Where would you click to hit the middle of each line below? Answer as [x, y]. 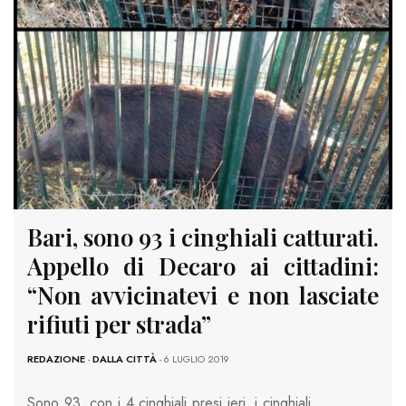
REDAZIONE [56, 359]
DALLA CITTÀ [125, 359]
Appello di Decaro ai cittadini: [203, 266]
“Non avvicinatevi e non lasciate [203, 295]
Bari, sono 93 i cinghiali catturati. [203, 237]
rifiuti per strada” [119, 324]
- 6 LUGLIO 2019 [193, 359]
